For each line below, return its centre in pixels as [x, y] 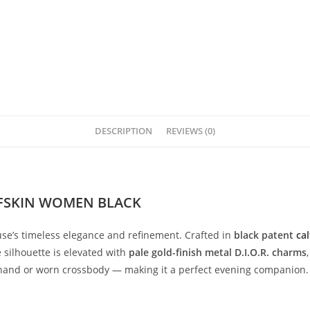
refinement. [156, 235]
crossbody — [93, 270]
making [143, 270]
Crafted [203, 235]
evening [234, 270]
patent [279, 235]
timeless [42, 235]
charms [289, 252]
